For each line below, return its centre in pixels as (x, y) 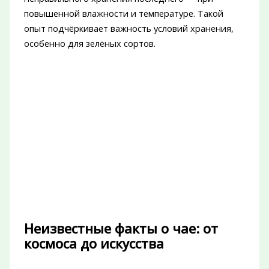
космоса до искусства (94, 243)
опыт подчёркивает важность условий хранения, (128, 28)
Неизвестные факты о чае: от (121, 228)
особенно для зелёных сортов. (89, 43)
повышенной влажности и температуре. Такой (123, 13)
